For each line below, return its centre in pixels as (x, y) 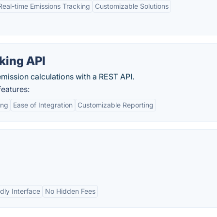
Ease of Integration (43, 105)
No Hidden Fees (70, 191)
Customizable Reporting (116, 105)
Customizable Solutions (132, 6)
